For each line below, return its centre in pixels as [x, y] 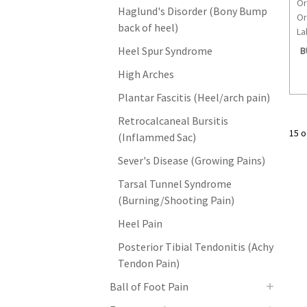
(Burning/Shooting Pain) [176, 200]
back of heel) [148, 27]
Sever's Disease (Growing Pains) [191, 160]
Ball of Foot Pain [149, 286]
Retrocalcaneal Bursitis [173, 120]
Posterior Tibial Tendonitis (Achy [195, 246]
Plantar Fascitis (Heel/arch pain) [194, 97]
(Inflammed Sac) [157, 137]
